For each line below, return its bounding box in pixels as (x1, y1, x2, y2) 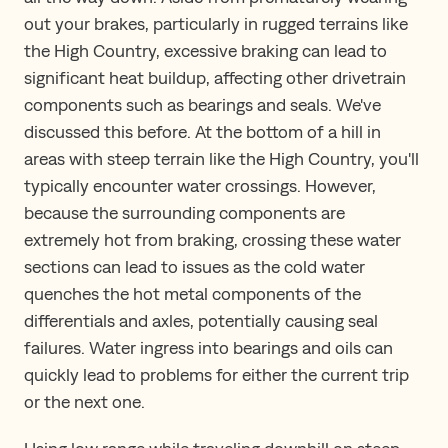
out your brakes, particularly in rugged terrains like (24, 12, 408, 34)
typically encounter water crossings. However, (24, 174, 376, 196)
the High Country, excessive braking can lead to (24, 39, 387, 61)
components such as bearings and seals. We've (24, 93, 381, 115)
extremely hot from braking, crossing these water (24, 228, 401, 250)
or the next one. (24, 390, 145, 412)
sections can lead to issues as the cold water (24, 255, 365, 277)
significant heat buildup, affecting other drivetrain (24, 66, 406, 88)
